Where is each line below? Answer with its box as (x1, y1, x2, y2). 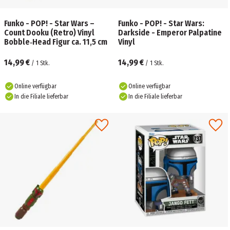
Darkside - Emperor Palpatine (118, 28, 222, 37)
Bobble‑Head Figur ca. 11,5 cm (4, 37, 107, 47)
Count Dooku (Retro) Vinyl (4, 28, 94, 37)
